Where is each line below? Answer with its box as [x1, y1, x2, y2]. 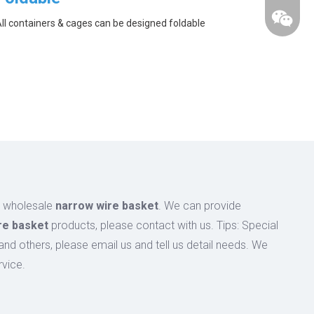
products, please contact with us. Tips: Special [48, 219, 278, 232]
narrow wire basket [55, 199, 158, 212]
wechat [275, 267, 308, 279]
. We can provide [158, 199, 241, 212]
